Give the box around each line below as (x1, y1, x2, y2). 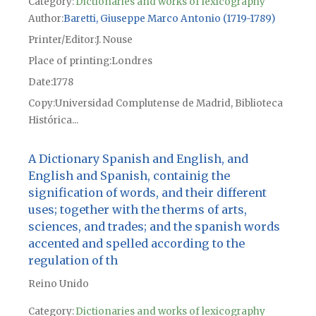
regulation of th (28, 253, 118, 268)
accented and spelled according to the (28, 236, 245, 251)
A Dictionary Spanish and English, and (28, 152, 248, 166)
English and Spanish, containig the (28, 169, 230, 183)
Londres (111, 55, 152, 68)
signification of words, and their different (28, 186, 267, 200)
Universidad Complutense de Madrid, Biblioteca (54, 97, 283, 110)
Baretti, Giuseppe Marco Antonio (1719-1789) (63, 13, 275, 25)
